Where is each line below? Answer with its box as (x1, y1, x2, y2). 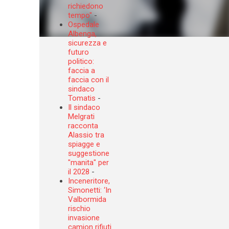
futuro (68, 48, 89, 57)
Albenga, (68, 29, 97, 38)
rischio (68, 204, 90, 213)
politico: (68, 57, 94, 66)
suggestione (68, 149, 109, 158)
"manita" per (68, 158, 109, 167)
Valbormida (68, 195, 106, 204)
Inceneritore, (68, 176, 110, 186)
